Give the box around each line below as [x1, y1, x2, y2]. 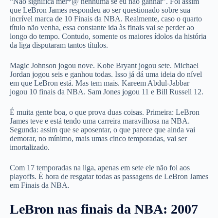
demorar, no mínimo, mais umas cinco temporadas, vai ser [10, 134, 187, 143]
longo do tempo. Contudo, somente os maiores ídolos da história [10, 32, 206, 40]
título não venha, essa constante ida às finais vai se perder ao [10, 23, 194, 32]
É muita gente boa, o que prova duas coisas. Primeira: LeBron [10, 108, 200, 116]
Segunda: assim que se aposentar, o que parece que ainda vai [10, 125, 195, 134]
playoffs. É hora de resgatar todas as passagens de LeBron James [10, 172, 208, 181]
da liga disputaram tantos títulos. [10, 40, 108, 49]
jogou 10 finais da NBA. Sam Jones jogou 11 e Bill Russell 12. [10, 87, 203, 96]
